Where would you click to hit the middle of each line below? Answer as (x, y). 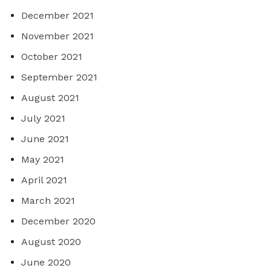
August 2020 (51, 242)
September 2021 (59, 77)
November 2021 (57, 36)
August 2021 (50, 98)
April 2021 (44, 180)
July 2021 (43, 119)
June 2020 (46, 263)
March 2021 (48, 201)
